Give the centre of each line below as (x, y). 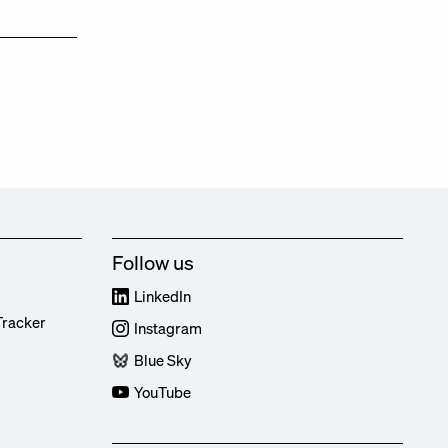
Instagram (168, 328)
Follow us (153, 262)
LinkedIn (162, 296)
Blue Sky (163, 360)
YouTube (162, 392)
